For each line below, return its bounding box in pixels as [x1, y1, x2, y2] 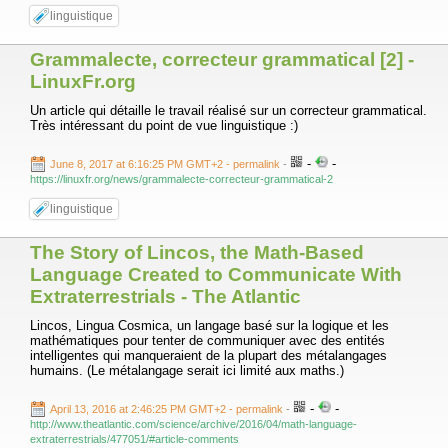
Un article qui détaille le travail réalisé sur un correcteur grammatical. [30, 103, 427, 118]
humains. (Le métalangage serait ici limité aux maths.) [30, 363, 344, 378]
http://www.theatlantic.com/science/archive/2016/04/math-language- [30, 418, 357, 430]
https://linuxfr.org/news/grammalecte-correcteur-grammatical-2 [30, 173, 333, 185]
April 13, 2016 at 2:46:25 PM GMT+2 [50, 403, 229, 415]
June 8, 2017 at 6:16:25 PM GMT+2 [50, 158, 226, 170]
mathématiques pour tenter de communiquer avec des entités [30, 333, 385, 348]
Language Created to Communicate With [30, 264, 402, 285]
